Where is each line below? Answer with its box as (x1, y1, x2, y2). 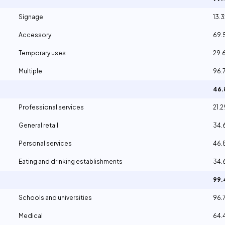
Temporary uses (19, 49, 66, 57)
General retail (19, 122, 58, 129)
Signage (19, 13, 43, 21)
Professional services (19, 103, 84, 111)
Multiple (19, 67, 42, 75)
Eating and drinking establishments (19, 158, 123, 165)
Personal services (19, 140, 72, 147)
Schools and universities (19, 194, 92, 201)
